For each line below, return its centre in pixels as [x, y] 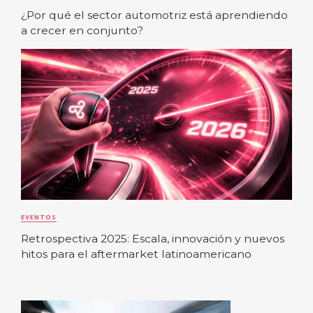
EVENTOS [39, 217]
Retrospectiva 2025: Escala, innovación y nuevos [153, 239]
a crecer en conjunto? [82, 30]
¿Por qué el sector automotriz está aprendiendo [154, 15]
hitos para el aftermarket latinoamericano [136, 254]
